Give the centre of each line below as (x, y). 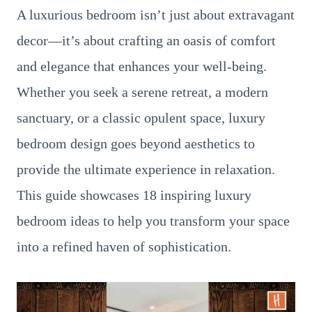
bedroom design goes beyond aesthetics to (136, 143)
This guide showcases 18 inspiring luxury (134, 195)
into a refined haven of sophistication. (124, 247)
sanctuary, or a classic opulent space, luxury (141, 118)
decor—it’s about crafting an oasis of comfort (146, 40)
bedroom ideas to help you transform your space (153, 221)
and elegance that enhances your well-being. (142, 66)
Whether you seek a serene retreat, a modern (142, 92)
